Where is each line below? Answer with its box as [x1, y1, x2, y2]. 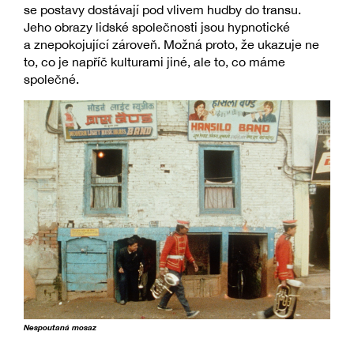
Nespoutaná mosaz [24, 322, 96, 332]
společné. [24, 71, 79, 86]
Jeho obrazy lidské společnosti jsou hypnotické [24, 19, 290, 34]
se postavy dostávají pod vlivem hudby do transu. [24, 2, 301, 17]
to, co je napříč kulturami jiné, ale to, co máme [24, 54, 285, 69]
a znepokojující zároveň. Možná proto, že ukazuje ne [24, 36, 319, 51]
